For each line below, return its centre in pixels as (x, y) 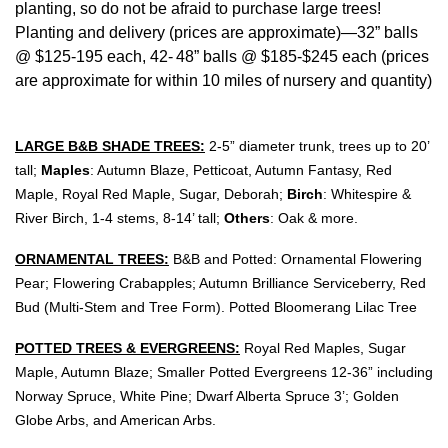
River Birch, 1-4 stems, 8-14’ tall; (119, 217)
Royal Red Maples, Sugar (323, 347)
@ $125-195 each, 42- (94, 56)
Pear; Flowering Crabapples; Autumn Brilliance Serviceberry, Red (220, 282)
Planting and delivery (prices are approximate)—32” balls (216, 32)
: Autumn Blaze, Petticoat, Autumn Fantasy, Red (241, 169)
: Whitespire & (367, 193)
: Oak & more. (314, 217)
